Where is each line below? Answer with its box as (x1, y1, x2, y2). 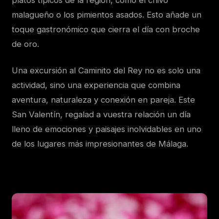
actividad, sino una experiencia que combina (12, 80, 180, 90)
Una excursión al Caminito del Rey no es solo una (12, 66, 200, 76)
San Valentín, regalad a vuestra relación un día (12, 109, 191, 120)
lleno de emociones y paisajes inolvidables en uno (12, 124, 201, 134)
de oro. (12, 39, 39, 49)
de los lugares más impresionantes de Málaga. (12, 139, 188, 149)
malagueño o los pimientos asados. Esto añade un (12, 10, 201, 20)
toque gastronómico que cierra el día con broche (12, 24, 200, 35)
